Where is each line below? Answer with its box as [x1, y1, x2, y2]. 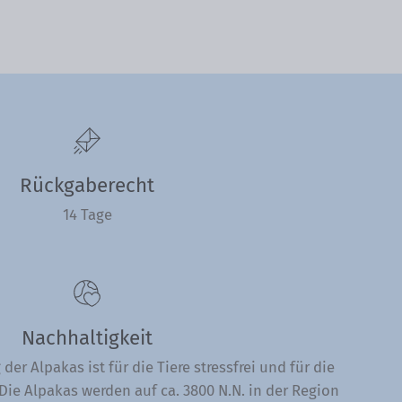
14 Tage [62, 205, 112, 224]
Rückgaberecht [20, 173, 154, 198]
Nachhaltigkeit [22, 326, 153, 351]
